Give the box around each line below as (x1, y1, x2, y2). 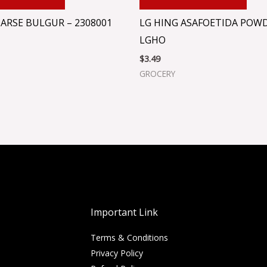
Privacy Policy (91, 247, 143, 259)
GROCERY (139, 68, 175, 80)
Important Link (91, 206, 158, 219)
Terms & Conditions (91, 232, 168, 244)
